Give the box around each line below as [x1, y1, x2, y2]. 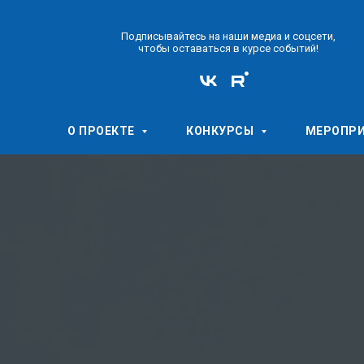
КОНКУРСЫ [186, 124, 257, 137]
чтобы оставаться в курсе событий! [138, 42, 318, 54]
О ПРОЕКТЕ [67, 124, 137, 137]
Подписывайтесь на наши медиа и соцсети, [121, 30, 336, 42]
